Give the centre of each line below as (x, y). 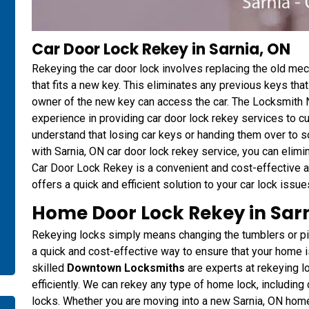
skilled (49, 268)
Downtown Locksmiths (126, 268)
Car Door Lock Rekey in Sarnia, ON (161, 50)
